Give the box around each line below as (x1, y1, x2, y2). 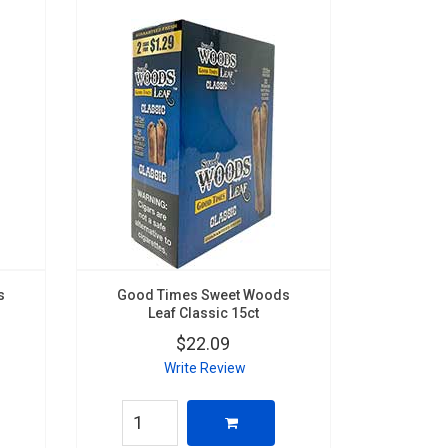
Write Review (163, 359, 246, 376)
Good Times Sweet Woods (116, 286, 290, 303)
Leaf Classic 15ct (147, 304, 259, 321)
